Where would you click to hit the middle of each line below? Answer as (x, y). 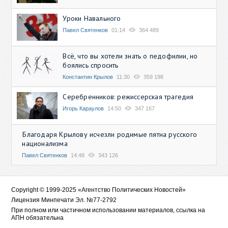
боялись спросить (91, 65)
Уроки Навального (92, 18)
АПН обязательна (38, 218)
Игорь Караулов (83, 109)
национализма (45, 144)
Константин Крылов (88, 77)
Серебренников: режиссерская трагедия (128, 97)
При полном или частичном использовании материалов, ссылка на (108, 210)
